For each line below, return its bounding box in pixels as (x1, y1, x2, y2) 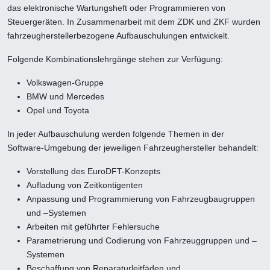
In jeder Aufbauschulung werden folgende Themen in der (7, 129, 224, 139)
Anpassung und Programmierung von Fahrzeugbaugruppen (27, 194, 255, 204)
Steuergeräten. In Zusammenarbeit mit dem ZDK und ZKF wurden (7, 17, 260, 27)
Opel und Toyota (27, 105, 89, 116)
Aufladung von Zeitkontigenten (27, 180, 143, 190)
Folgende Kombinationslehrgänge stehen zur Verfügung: (7, 54, 223, 64)
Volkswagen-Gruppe (27, 78, 104, 88)
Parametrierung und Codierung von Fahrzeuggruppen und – (27, 236, 257, 246)
